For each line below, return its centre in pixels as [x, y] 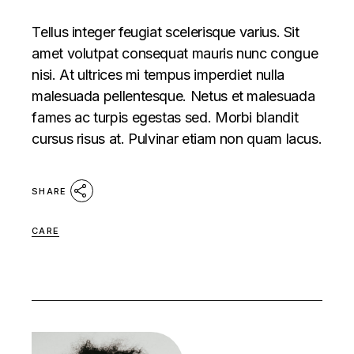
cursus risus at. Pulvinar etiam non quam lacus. [177, 138]
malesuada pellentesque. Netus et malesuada [173, 96]
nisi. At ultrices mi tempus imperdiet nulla [158, 74]
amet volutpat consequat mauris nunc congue [175, 53]
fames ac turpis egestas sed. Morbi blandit [165, 117]
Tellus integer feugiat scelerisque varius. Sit [166, 32]
